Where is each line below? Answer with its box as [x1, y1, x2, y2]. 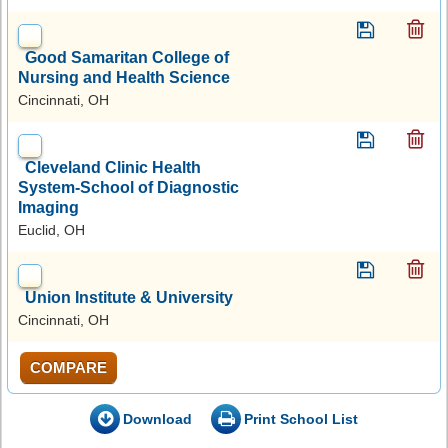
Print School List [244, 410, 358, 427]
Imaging [18, 198, 79, 216]
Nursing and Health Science [18, 68, 230, 86]
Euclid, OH [18, 221, 85, 238]
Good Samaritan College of [25, 48, 229, 66]
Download [123, 410, 192, 427]
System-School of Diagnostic [18, 178, 239, 196]
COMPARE [30, 358, 107, 376]
